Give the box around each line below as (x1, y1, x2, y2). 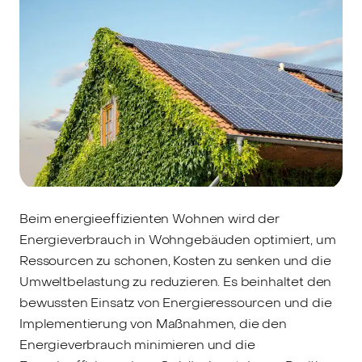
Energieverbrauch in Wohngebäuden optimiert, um (19, 230, 336, 248)
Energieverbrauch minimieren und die (19, 335, 255, 353)
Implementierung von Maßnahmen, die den (19, 314, 287, 332)
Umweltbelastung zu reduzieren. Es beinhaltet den (19, 272, 332, 290)
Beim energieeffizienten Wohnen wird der (19, 209, 280, 227)
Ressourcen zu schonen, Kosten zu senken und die (19, 251, 331, 269)
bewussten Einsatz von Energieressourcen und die (19, 293, 332, 311)
